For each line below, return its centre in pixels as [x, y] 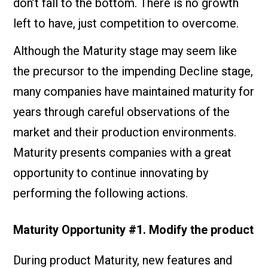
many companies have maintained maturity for [134, 91]
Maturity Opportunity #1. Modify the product [134, 229]
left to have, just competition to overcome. [126, 23]
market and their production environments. [125, 132]
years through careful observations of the [122, 112]
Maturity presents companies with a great [123, 152]
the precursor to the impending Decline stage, [133, 71]
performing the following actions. [101, 193]
